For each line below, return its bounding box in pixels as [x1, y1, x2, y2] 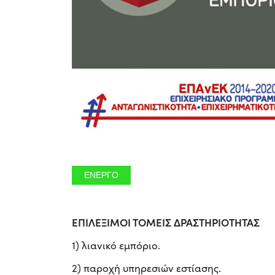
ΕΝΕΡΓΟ [84, 169, 118, 180]
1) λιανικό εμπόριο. [72, 238, 160, 252]
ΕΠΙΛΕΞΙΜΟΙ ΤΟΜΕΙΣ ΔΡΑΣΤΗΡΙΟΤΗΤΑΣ [72, 214, 260, 230]
